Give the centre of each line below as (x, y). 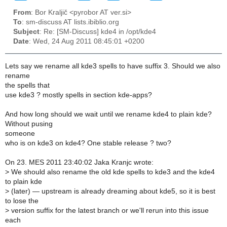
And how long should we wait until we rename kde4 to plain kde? (108, 114)
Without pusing (29, 124)
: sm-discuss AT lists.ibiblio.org (70, 22)
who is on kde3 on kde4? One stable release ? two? (88, 143)
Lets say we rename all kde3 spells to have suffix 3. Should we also (113, 66)
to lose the (22, 201)
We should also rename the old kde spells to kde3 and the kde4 (112, 172)
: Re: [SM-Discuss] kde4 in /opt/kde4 (98, 32)
